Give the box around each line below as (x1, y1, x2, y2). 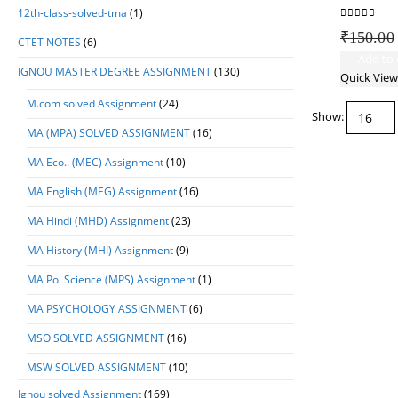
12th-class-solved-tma (18, 5, 127, 20)
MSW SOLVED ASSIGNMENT (27, 360, 166, 375)
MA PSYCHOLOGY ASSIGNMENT (27, 301, 187, 316)
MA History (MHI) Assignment (27, 243, 173, 258)
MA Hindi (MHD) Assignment (27, 213, 169, 228)
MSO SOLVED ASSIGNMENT (27, 330, 164, 346)
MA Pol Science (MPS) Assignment (27, 272, 195, 287)
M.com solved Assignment (27, 96, 156, 111)
